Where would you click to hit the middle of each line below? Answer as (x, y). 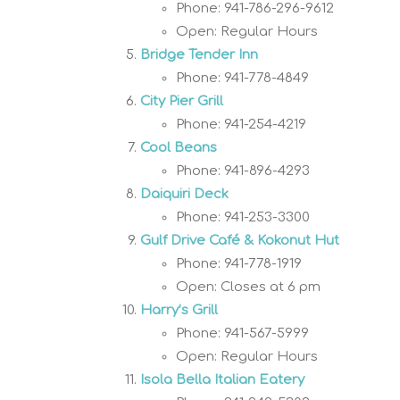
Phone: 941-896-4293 (243, 171)
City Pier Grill (182, 101)
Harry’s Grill (179, 310)
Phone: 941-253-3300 (243, 217)
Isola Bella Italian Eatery (222, 379)
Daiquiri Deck (184, 194)
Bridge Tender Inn (199, 54)
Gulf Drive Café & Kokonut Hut (240, 240)
